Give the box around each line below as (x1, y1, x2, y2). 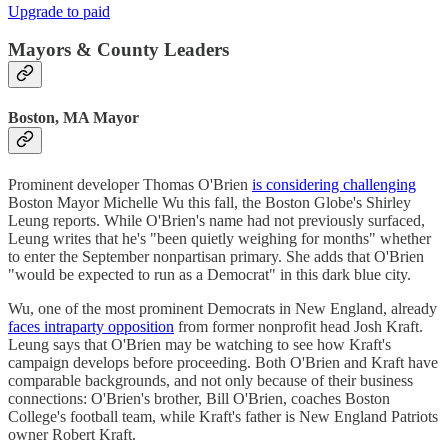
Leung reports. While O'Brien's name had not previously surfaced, (8, 211, 425, 229)
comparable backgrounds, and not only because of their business (8, 371, 413, 389)
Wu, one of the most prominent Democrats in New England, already (8, 299, 437, 317)
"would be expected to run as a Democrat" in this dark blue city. (8, 265, 411, 283)
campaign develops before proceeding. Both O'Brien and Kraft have (8, 353, 438, 371)
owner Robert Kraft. (8, 425, 136, 443)
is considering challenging (252, 175, 416, 193)
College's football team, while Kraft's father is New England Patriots (8, 407, 438, 425)
